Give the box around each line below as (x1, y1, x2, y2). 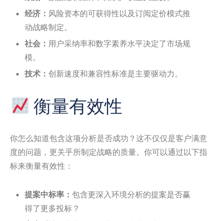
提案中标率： (25, 189, 72, 199)
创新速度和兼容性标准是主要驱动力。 (48, 69, 183, 78)
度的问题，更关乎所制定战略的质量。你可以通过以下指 (10, 147, 207, 156)
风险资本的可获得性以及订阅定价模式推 (48, 8, 190, 18)
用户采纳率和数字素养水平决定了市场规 (48, 38, 190, 48)
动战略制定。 (25, 22, 72, 32)
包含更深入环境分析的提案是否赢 (72, 189, 190, 199)
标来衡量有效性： (10, 161, 73, 170)
